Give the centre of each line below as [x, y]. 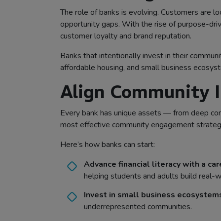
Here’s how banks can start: [108, 145]
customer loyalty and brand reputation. [126, 36]
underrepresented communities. [138, 207]
